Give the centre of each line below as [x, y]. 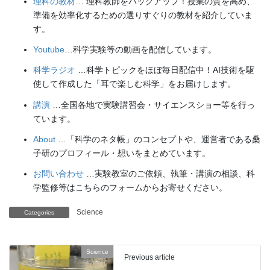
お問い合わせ [58, 173]
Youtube [49, 50]
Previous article [150, 257]
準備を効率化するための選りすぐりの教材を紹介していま [143, 15]
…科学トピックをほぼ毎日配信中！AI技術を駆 [165, 70]
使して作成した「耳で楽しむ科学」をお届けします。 [134, 84]
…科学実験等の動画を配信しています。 [140, 50]
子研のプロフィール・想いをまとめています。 [122, 153]
